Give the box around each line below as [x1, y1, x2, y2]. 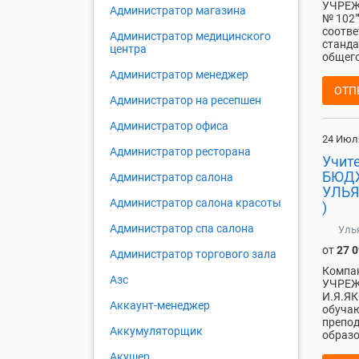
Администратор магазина [110, 4, 246, 18]
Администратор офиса [110, 119, 228, 133]
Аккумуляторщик [110, 325, 203, 338]
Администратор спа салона [110, 222, 254, 236]
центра [110, 42, 147, 56]
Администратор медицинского [110, 30, 271, 43]
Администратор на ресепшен [110, 94, 261, 107]
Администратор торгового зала [110, 248, 276, 261]
